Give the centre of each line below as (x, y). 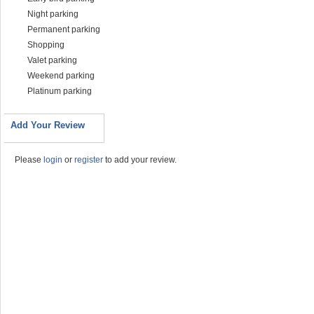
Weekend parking (61, 76)
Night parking (53, 14)
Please (29, 160)
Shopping (46, 45)
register (89, 160)
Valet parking (52, 60)
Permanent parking (64, 29)
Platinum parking (60, 91)
